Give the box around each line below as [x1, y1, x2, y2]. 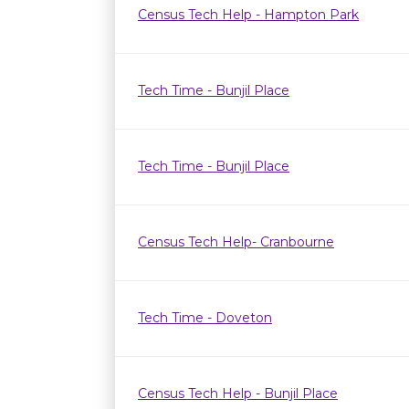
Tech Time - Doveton [138, 309, 272, 326]
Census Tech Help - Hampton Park [138, 6, 359, 23]
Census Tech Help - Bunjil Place [138, 385, 338, 402]
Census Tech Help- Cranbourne [138, 234, 334, 250]
